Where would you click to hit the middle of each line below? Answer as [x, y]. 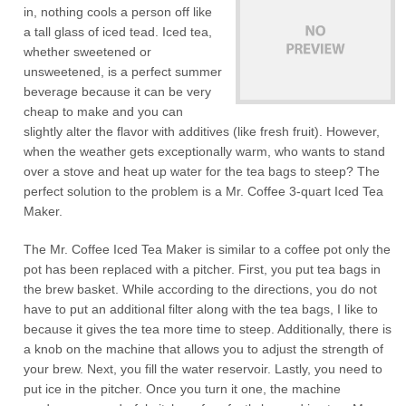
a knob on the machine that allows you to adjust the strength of [204, 349]
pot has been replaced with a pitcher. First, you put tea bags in [203, 269]
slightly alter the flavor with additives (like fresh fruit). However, [202, 131]
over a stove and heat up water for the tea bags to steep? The [202, 171]
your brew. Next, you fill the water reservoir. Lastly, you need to [203, 369]
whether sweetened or [88, 52]
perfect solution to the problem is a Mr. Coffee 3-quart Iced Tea [204, 191]
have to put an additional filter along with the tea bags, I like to [201, 309]
